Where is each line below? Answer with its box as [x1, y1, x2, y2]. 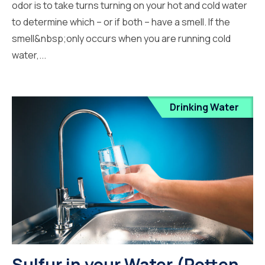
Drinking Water [170, 101, 239, 114]
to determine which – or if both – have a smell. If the [12, 15, 230, 28]
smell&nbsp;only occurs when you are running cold [12, 31, 231, 45]
